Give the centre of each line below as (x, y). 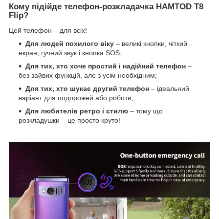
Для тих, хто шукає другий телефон (87, 89)
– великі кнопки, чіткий (151, 44)
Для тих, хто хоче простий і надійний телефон (106, 66)
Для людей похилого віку (70, 44)
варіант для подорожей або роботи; (76, 98)
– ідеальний (169, 89)
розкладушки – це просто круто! (69, 120)
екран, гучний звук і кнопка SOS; (70, 53)
